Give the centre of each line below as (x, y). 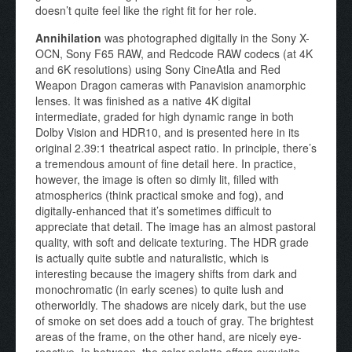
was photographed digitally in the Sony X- (205, 37)
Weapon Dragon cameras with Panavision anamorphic (170, 84)
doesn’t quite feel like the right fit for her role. (146, 10)
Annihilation (68, 37)
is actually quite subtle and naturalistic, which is (152, 257)
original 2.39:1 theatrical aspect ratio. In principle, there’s (176, 147)
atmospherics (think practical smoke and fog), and (159, 194)
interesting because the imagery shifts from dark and (166, 273)
